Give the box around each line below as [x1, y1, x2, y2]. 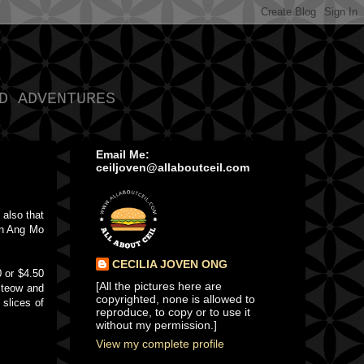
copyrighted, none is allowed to [96, 292, 255, 306]
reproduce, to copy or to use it [96, 305, 250, 319]
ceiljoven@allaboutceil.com [96, 161, 249, 175]
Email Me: [96, 148, 149, 162]
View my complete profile [96, 337, 224, 351]
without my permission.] [96, 318, 217, 332]
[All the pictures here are [96, 279, 222, 293]
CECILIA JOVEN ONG [112, 258, 227, 271]
